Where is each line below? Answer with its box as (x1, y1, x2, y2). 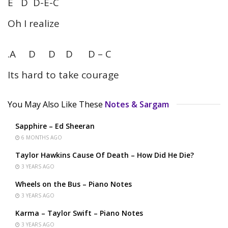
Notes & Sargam (105, 98, 169, 110)
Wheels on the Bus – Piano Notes (15, 179, 132, 189)
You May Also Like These (8, 98, 103, 110)
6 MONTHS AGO (20, 133, 62, 141)
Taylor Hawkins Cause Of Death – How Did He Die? (15, 150, 194, 160)
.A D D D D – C (8, 47, 111, 61)
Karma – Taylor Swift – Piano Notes (15, 208, 143, 218)
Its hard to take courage (8, 68, 119, 81)
